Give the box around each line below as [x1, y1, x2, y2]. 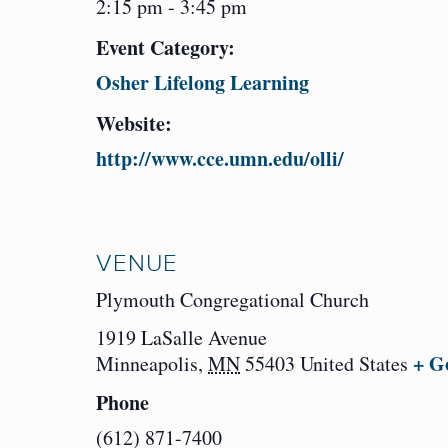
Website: [96, 109, 172, 139]
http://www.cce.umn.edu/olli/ [96, 144, 344, 174]
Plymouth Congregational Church [96, 286, 369, 314]
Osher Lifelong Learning [96, 68, 309, 98]
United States [300, 350, 408, 378]
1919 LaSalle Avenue [96, 324, 267, 352]
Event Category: [96, 33, 235, 63]
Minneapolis [96, 350, 198, 378]
